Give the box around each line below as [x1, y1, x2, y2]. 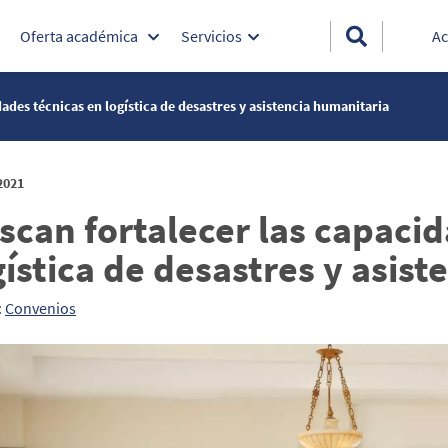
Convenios [5, 298, 76, 318]
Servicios [181, 26, 243, 46]
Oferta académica [20, 26, 142, 46]
